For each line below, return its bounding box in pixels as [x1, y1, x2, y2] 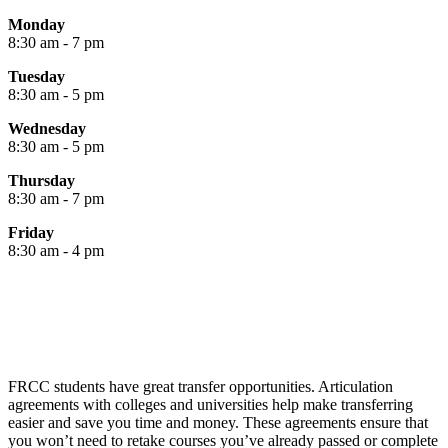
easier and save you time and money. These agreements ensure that [8, 413, 428, 431]
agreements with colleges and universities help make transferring [8, 395, 413, 413]
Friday [8, 223, 54, 241]
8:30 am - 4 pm [8, 241, 104, 259]
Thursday [8, 171, 75, 189]
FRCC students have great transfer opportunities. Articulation [8, 377, 393, 395]
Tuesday [8, 67, 65, 85]
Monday [8, 15, 65, 33]
